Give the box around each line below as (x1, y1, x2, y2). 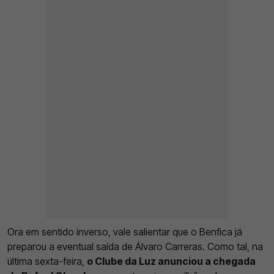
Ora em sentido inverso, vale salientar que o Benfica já (7, 226, 242, 239)
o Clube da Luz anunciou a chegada (87, 255, 256, 268)
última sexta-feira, (7, 255, 87, 268)
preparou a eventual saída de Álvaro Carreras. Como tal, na (7, 240, 263, 253)
